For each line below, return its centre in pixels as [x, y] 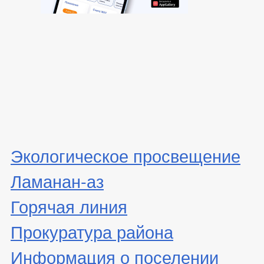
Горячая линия [69, 206]
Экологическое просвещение [126, 155]
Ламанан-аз [57, 180]
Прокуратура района [92, 231]
